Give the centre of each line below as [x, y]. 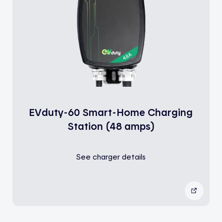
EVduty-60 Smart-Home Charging [111, 112]
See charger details [111, 156]
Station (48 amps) [111, 126]
